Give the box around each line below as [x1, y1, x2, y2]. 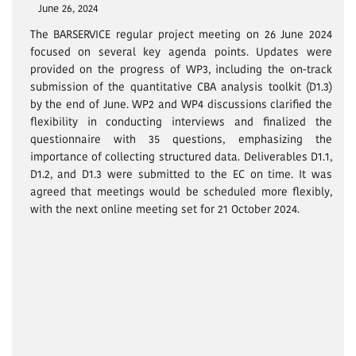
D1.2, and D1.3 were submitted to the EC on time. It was [29, 166, 332, 183]
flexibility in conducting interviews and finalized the [29, 114, 332, 130]
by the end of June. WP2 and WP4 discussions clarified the [29, 96, 332, 113]
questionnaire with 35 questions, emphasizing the [29, 131, 332, 148]
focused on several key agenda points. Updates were [29, 44, 332, 60]
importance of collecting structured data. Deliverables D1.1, [29, 149, 332, 165]
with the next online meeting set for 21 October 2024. [29, 201, 300, 218]
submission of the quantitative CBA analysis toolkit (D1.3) [29, 79, 332, 95]
